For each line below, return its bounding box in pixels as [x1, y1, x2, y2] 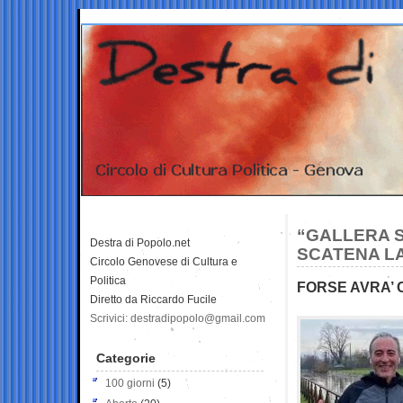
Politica [90, 273, 126, 287]
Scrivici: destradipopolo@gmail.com [90, 311, 265, 325]
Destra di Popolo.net [90, 236, 190, 249]
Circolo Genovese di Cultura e [90, 255, 237, 268]
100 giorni [105, 376, 155, 390]
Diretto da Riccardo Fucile [90, 292, 217, 306]
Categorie [96, 350, 156, 365]
